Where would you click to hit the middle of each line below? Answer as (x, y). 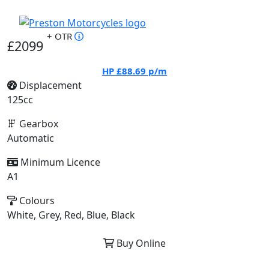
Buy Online (140, 243)
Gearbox (38, 124)
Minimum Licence (59, 162)
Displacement (49, 85)
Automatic (31, 138)
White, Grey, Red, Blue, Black (71, 215)
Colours (36, 201)
